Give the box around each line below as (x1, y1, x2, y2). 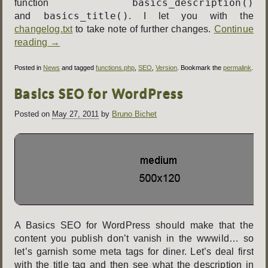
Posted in (14, 64, 44, 72)
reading (14, 36, 51, 47)
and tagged (60, 64, 96, 72)
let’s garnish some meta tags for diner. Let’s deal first (14, 246, 254, 257)
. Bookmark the (177, 64, 224, 72)
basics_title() (43, 10, 129, 22)
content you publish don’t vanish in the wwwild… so (14, 233, 254, 243)
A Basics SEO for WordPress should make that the (14, 220, 254, 230)
